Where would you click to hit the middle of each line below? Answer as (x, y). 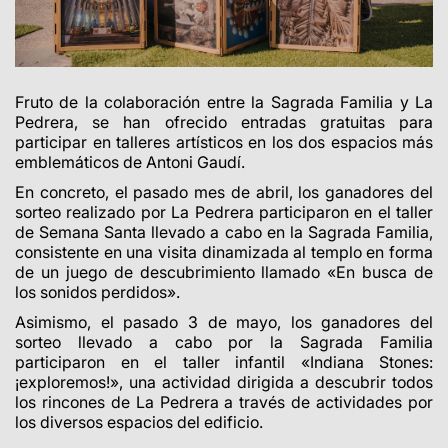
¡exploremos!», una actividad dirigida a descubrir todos (224, 381)
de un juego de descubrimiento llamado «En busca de (224, 271)
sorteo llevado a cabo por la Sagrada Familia (224, 341)
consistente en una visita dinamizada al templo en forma (224, 251)
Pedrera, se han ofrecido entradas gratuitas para (224, 121)
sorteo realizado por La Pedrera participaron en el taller (224, 211)
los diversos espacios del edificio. (139, 421)
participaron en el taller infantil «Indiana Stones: (224, 361)
